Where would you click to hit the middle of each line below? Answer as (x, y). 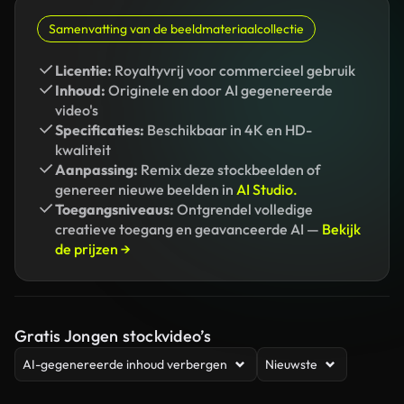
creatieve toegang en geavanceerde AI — (188, 229)
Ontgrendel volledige (243, 209)
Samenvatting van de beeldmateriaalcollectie (176, 29)
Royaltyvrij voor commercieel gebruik (234, 70)
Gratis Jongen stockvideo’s (113, 336)
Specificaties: (100, 130)
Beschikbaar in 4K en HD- (228, 130)
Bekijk (341, 229)
